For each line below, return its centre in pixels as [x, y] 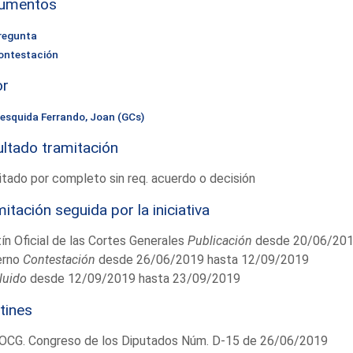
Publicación [219, 240]
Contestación [59, 259]
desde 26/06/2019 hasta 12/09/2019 [202, 259]
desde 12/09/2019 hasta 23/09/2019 [133, 278]
